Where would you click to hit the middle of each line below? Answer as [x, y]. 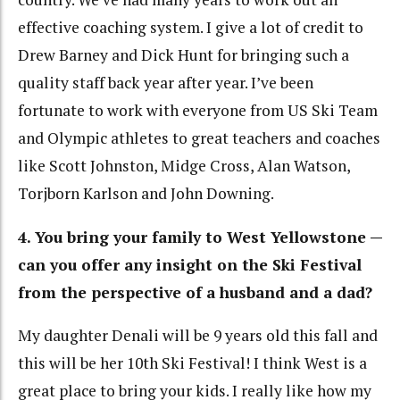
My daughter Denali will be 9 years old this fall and [198, 336]
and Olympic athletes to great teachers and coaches [199, 138]
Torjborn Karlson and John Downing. [146, 194]
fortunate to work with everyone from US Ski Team [198, 111]
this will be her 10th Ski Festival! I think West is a [192, 363]
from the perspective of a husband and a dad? [195, 292]
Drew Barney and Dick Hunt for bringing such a [183, 55]
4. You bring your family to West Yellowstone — [200, 237]
